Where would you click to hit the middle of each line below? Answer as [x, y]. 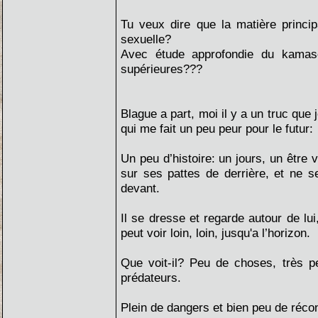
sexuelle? [146, 39]
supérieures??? [161, 69]
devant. [140, 188]
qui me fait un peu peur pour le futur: [217, 128]
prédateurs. [151, 278]
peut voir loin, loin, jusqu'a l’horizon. [215, 233]
